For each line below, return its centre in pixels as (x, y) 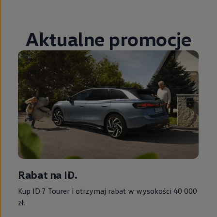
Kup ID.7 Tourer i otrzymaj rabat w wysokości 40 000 (108, 191)
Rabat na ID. (48, 175)
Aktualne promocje (108, 39)
